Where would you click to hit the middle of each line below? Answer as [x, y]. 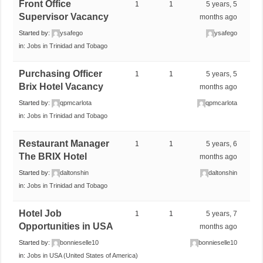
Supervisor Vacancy [64, 16]
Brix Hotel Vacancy [61, 86]
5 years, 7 [222, 213]
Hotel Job [41, 213]
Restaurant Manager [64, 143]
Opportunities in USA [66, 226]
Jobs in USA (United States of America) [83, 255]
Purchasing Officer [61, 73]
